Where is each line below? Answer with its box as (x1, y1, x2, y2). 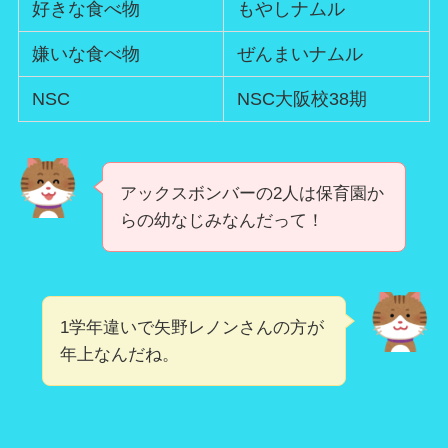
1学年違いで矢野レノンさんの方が (59, 317, 324, 337)
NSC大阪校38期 (237, 88, 368, 109)
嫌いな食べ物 (32, 43, 141, 64)
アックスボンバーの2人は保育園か (119, 183, 384, 203)
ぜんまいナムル (237, 43, 364, 64)
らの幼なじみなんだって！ (119, 210, 324, 230)
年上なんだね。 (59, 344, 179, 364)
